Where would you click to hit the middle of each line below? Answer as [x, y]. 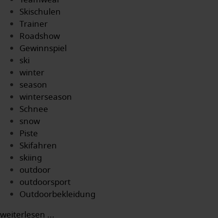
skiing [31, 158]
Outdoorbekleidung [57, 194]
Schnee [34, 109]
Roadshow [40, 36]
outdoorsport [45, 182]
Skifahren [38, 145]
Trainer [34, 24]
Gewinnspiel [43, 48]
